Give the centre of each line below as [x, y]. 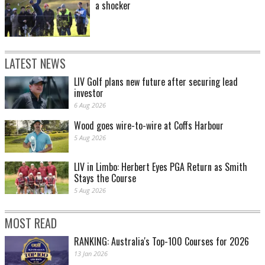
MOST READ [31, 223]
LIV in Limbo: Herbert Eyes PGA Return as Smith [161, 167]
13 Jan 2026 [91, 253]
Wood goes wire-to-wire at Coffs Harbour [149, 125]
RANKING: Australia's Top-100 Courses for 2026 [161, 241]
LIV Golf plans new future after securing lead [156, 81]
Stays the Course [105, 178]
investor [89, 93]
